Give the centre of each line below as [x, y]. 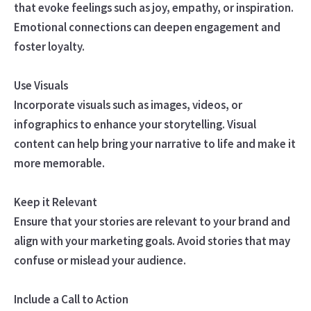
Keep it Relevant [55, 202]
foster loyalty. [49, 46]
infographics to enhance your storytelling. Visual [135, 124]
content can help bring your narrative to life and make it [154, 143]
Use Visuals [41, 85]
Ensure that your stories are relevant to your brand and [152, 221]
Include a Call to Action [71, 299]
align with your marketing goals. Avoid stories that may [152, 241]
